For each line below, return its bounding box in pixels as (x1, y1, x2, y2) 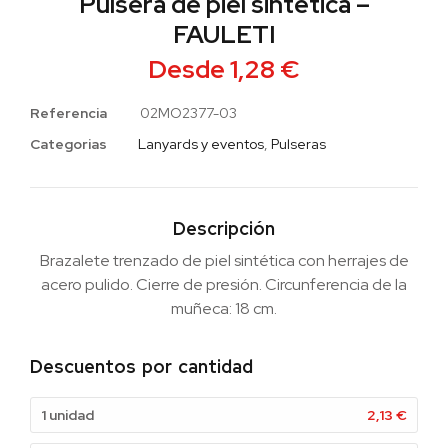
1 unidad (41, 405, 94, 424)
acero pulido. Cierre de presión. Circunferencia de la (41, 274, 407, 296)
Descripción (173, 217, 275, 241)
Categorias (30, 134, 107, 153)
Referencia (30, 104, 110, 123)
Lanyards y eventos (138, 134, 264, 153)
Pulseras (271, 134, 326, 153)
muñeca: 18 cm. (171, 298, 277, 320)
